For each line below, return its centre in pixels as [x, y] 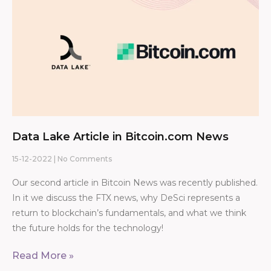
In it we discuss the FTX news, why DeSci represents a [126, 198]
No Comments [84, 159]
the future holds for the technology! [88, 228]
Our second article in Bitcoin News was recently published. [135, 183]
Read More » [43, 256]
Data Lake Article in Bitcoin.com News [120, 137]
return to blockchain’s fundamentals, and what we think [129, 213]
